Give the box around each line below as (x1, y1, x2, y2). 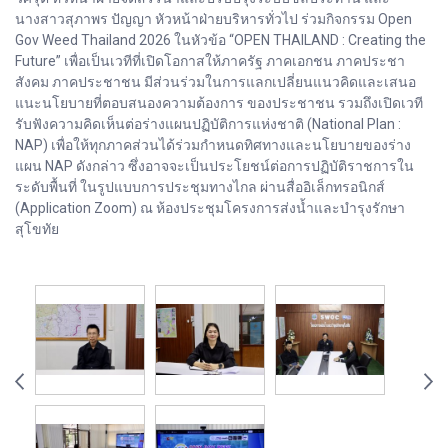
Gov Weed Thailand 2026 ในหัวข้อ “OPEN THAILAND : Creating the (15, 32, 426, 49)
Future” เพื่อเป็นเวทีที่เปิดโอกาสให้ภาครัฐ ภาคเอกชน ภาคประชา (15, 53, 405, 70)
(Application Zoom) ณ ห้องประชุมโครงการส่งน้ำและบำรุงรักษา (15, 200, 405, 217)
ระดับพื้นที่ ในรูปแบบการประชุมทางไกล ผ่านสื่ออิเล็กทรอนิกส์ (15, 179, 385, 196)
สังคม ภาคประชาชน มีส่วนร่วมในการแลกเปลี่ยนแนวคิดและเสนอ (15, 74, 416, 91)
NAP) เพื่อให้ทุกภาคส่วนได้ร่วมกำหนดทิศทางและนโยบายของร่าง (15, 137, 411, 154)
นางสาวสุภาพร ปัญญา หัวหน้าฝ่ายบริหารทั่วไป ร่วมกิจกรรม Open (15, 11, 412, 28)
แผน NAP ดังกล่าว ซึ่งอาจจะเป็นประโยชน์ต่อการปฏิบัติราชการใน (15, 158, 414, 175)
